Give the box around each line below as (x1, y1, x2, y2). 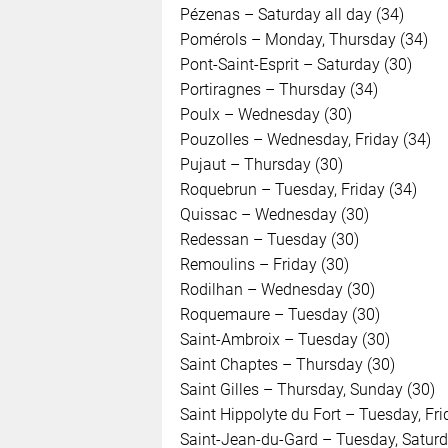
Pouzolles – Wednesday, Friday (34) (179, 129, 431, 149)
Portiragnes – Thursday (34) (179, 79, 378, 99)
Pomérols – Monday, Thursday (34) (179, 29, 428, 49)
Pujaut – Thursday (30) (179, 154, 343, 174)
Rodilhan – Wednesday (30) (179, 279, 375, 299)
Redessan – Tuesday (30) (179, 229, 359, 249)
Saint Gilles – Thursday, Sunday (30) (179, 379, 435, 399)
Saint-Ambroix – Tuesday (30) (179, 329, 390, 349)
